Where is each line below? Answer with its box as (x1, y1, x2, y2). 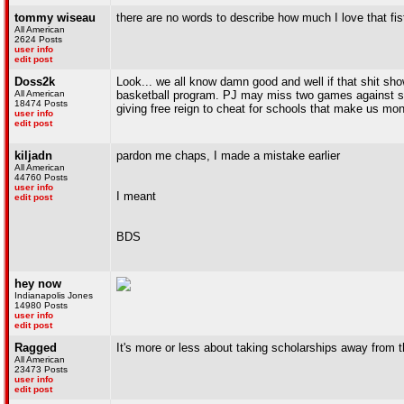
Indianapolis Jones (14, 290, 93, 300)
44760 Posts (14, 172, 68, 182)
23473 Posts (14, 364, 68, 374)
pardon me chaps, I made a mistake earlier (116, 149, 340, 162)
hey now (14, 277, 61, 290)
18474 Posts (14, 98, 68, 108)
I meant (116, 189, 156, 203)
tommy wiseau (14, 11, 96, 24)
